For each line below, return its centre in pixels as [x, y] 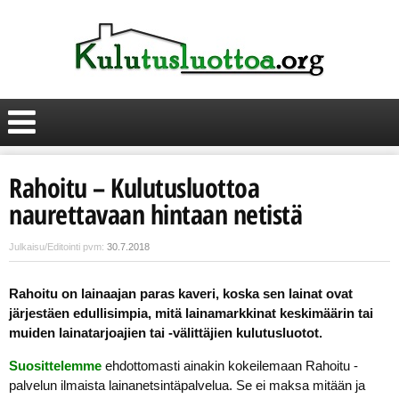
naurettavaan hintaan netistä [155, 214]
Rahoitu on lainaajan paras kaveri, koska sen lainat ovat [181, 293]
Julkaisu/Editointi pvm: [58, 247]
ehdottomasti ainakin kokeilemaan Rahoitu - [230, 366]
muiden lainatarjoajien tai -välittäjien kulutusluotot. [166, 333]
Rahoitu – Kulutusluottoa [134, 187]
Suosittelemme [55, 366]
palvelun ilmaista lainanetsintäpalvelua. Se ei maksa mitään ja [187, 385]
